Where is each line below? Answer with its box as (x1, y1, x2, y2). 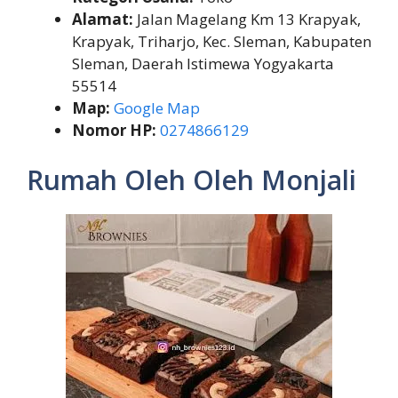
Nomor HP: (72, 120, 156, 141)
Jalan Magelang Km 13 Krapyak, (133, 9, 361, 30)
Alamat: (72, 9, 133, 30)
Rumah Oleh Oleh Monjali (27, 161, 356, 198)
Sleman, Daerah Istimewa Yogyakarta (72, 53, 334, 75)
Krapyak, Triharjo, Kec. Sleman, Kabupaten (72, 31, 371, 52)
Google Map (114, 98, 200, 119)
